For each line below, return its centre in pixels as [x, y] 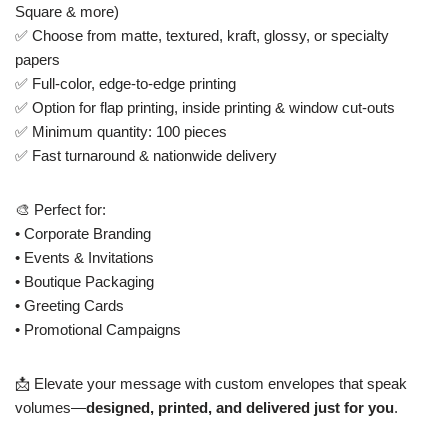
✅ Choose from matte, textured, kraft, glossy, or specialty [202, 35]
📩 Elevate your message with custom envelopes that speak [211, 383]
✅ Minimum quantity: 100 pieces [121, 131]
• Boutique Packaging [84, 281]
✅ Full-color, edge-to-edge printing [125, 83]
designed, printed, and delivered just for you [240, 407]
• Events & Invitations [84, 257]
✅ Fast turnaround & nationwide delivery [146, 155]
